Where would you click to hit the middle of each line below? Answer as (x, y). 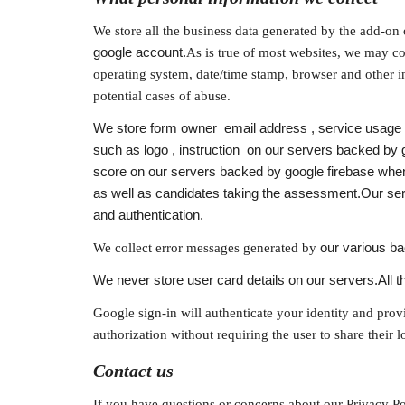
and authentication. (148, 215)
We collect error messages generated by (206, 248)
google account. (139, 52)
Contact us (133, 371)
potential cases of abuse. (161, 96)
